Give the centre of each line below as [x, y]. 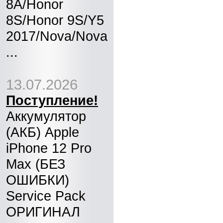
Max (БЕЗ [36, 164]
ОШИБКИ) [38, 180]
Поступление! [52, 101]
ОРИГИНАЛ [43, 212]
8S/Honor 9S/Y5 [55, 20]
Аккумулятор [46, 116]
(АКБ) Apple [43, 132]
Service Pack [46, 196]
